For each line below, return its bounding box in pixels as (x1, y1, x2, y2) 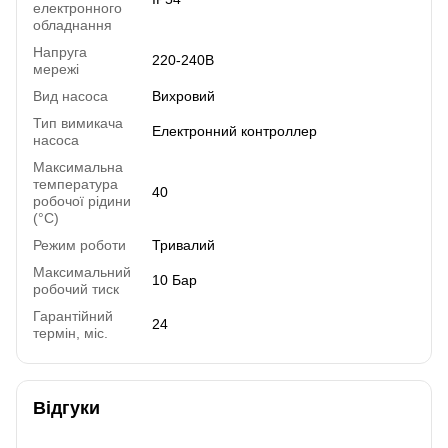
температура (33, 176, 118, 193)
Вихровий (152, 88, 215, 105)
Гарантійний (33, 308, 113, 325)
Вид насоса (33, 88, 108, 105)
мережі (33, 61, 79, 78)
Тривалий (152, 237, 215, 254)
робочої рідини (33, 193, 131, 210)
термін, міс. (33, 325, 108, 342)
